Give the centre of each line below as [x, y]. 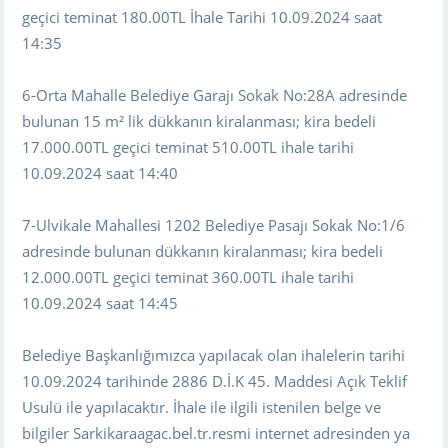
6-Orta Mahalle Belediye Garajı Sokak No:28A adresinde [215, 94]
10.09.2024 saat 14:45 [100, 302]
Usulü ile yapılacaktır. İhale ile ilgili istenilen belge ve [202, 406]
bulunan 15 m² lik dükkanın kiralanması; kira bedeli [199, 120]
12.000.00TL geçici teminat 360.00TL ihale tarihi [188, 276]
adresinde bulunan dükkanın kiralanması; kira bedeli [203, 250]
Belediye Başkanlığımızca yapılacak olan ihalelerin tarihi [214, 354]
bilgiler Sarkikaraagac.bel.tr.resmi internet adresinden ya [216, 432]
